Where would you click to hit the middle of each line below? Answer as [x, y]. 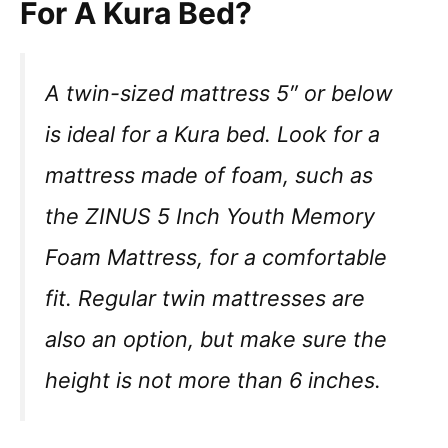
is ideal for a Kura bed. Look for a [212, 133]
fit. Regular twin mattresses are [205, 297]
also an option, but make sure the [216, 338]
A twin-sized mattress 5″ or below [219, 92]
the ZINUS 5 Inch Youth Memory [210, 215]
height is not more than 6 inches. [213, 379]
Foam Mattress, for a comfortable [216, 256]
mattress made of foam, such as [209, 174]
